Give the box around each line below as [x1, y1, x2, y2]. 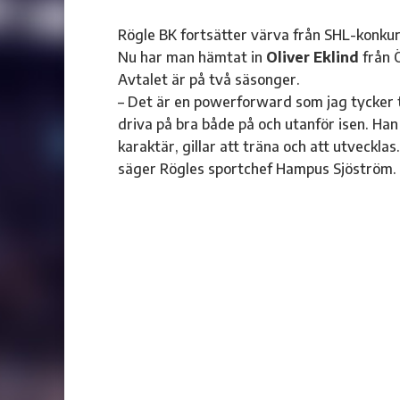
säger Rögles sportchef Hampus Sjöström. [118, 159, 396, 178]
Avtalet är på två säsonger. [118, 70, 300, 88]
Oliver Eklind [266, 47, 359, 66]
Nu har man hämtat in [118, 47, 266, 66]
